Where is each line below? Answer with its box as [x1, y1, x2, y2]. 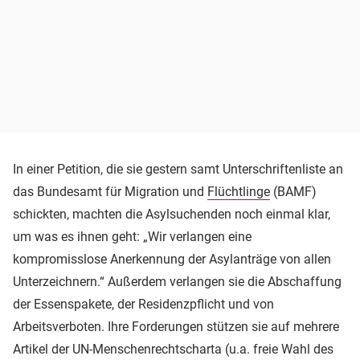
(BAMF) [270, 183, 317, 199]
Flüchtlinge [207, 183, 270, 199]
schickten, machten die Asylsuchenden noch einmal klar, [13, 206, 330, 222]
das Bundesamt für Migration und [13, 183, 207, 199]
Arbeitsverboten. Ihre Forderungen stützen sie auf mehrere [13, 318, 339, 334]
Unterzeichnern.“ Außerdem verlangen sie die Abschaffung [13, 273, 342, 289]
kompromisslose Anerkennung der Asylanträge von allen [13, 251, 331, 267]
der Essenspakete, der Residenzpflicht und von [13, 296, 274, 312]
